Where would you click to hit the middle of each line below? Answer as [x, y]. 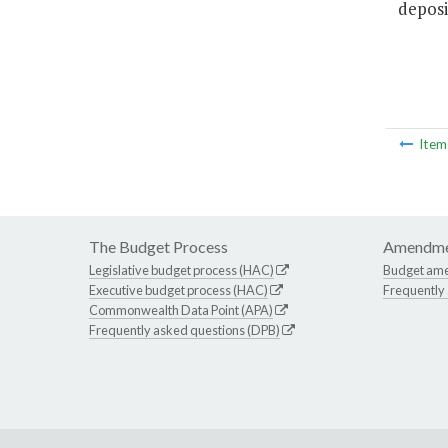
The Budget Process [158, 247]
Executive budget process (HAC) [178, 290]
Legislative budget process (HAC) [181, 270]
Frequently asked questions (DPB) [184, 330]
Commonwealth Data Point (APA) [181, 310]
